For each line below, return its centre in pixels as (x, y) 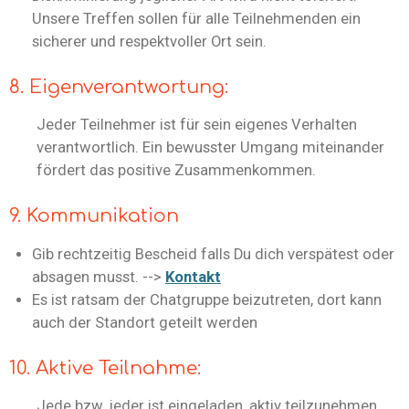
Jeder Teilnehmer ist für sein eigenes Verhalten (197, 125)
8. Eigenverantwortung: (119, 87)
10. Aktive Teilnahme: (108, 368)
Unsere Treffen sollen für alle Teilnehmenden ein (196, 18)
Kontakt (193, 277)
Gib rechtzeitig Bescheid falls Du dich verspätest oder (213, 254)
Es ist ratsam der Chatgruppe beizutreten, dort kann (207, 299)
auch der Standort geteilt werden (145, 322)
